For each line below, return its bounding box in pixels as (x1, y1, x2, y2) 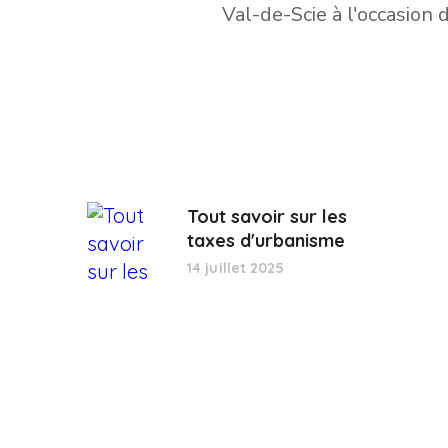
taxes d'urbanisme (187, 229, 345, 252)
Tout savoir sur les (187, 205, 347, 228)
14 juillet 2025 (187, 259, 285, 277)
